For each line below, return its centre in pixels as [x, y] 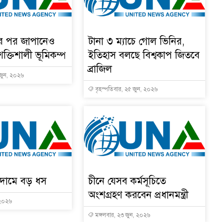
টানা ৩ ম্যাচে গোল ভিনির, [136, 41]
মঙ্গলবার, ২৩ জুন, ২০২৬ [122, 215]
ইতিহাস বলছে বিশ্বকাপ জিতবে [144, 55]
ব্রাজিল [100, 69]
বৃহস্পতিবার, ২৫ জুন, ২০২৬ [125, 89]
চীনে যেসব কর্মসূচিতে [127, 181]
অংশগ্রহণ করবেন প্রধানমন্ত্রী [138, 195]
